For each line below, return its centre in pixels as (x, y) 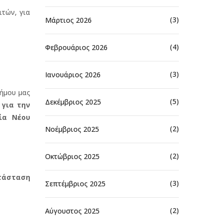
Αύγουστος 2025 (72, 211)
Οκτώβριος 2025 (72, 156)
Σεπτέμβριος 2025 (75, 183)
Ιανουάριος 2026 (73, 74)
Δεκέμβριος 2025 (73, 102)
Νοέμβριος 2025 (72, 129)
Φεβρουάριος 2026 (76, 47)
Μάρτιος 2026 (68, 20)
